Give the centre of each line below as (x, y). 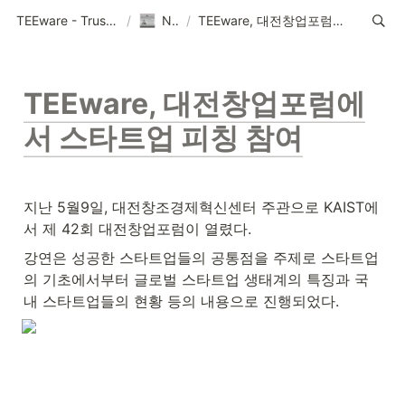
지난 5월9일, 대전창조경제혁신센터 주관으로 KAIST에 (201, 207)
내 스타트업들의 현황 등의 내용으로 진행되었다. (181, 301)
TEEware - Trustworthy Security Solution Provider (111, 20)
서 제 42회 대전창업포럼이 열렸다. (137, 229)
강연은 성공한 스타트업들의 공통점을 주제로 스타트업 (201, 258)
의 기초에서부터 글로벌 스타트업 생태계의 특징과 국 (196, 279)
